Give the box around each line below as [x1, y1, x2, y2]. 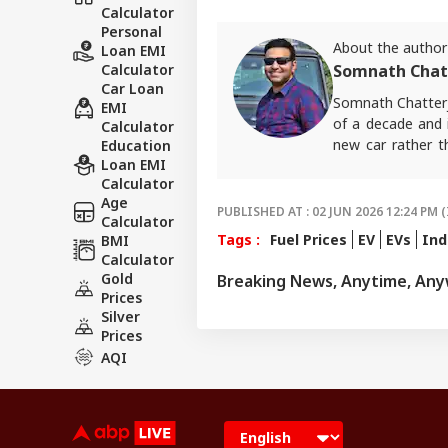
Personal [101, 22, 162, 42]
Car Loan [101, 79, 164, 99]
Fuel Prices [270, 230, 347, 250]
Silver [101, 307, 140, 327]
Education [101, 136, 171, 156]
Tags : [217, 230, 260, 250]
